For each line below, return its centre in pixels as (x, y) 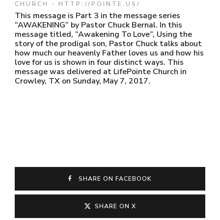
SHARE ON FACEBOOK (113, 179)
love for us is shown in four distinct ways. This (99, 62)
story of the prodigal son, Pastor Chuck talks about (108, 44)
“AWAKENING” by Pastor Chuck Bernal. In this (98, 25)
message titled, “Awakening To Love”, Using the (103, 34)
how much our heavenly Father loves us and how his (109, 53)
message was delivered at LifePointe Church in (101, 72)
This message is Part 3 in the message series (97, 16)
